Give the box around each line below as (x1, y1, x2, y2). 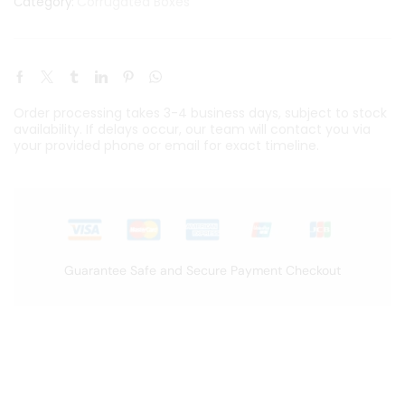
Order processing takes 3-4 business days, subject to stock (14, 103, 387, 122)
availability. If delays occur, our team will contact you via (14, 119, 371, 138)
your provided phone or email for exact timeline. (14, 136, 319, 155)
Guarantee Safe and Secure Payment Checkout (64, 261, 341, 278)
